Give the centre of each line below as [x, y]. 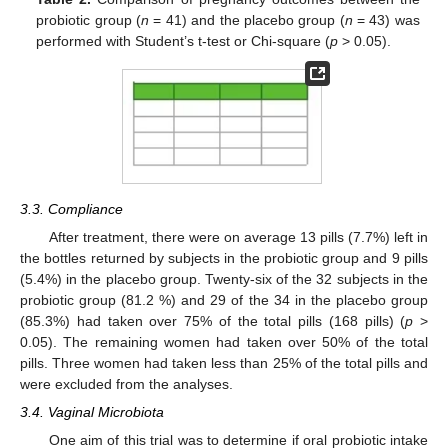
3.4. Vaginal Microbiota [92, 411]
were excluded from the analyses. [126, 383]
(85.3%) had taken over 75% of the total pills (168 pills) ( [213, 320]
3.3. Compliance [71, 208]
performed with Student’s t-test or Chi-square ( [183, 40]
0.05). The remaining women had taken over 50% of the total [224, 341]
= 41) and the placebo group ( [247, 19]
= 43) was [386, 19]
